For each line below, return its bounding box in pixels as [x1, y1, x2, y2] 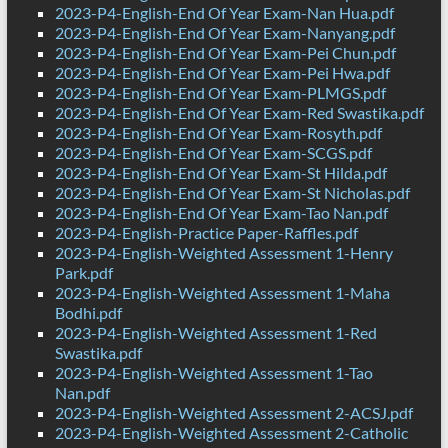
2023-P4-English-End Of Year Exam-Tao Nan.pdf [54, 203, 388, 223]
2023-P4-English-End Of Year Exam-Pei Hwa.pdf [54, 63, 390, 83]
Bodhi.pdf [54, 303, 122, 323]
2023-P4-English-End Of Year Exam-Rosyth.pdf [54, 123, 382, 143]
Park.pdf [54, 263, 113, 283]
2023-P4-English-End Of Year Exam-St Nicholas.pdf [54, 183, 410, 203]
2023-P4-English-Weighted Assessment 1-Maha [54, 283, 390, 303]
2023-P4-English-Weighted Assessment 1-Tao [54, 363, 373, 383]
